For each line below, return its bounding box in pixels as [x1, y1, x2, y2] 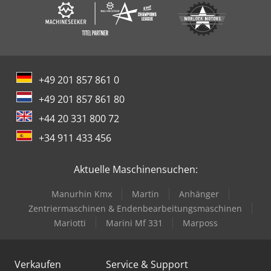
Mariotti [53, 217, 86, 229]
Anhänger [179, 188, 219, 200]
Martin [132, 188, 159, 200]
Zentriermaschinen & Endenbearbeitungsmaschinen [28, 202, 242, 214]
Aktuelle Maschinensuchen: [73, 162, 198, 176]
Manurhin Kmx [51, 188, 112, 200]
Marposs [182, 217, 218, 229]
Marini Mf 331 [105, 217, 163, 229]
